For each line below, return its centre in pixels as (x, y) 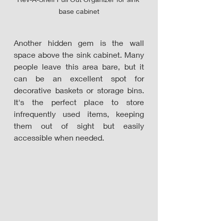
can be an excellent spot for (79, 78)
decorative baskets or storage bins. (79, 90)
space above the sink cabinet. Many (79, 55)
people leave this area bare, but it (79, 67)
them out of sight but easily (79, 126)
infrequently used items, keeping (79, 114)
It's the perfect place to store (79, 102)
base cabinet (79, 11)
